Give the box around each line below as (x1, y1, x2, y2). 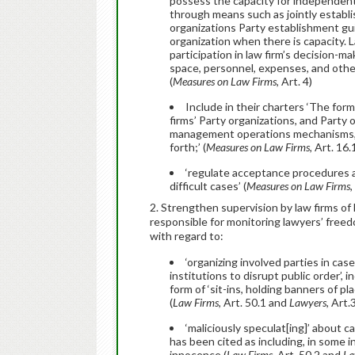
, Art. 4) (277, 74, 312, 88)
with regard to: (150, 229, 223, 242)
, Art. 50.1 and (219, 296, 289, 309)
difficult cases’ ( (170, 179, 246, 193)
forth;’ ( (170, 140, 206, 154)
